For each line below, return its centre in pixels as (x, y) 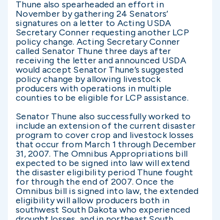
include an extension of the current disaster (106, 126)
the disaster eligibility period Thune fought (104, 172)
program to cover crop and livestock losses (105, 135)
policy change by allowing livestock (88, 79)
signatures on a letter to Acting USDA (94, 23)
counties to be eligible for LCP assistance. (102, 98)
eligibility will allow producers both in (93, 200)
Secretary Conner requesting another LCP (102, 32)
